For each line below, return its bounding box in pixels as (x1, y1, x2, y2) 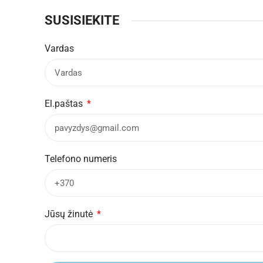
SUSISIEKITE (45, 13, 119, 28)
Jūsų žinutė (45, 208, 95, 220)
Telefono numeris (45, 153, 117, 164)
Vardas (45, 43, 74, 54)
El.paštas (45, 98, 85, 109)
